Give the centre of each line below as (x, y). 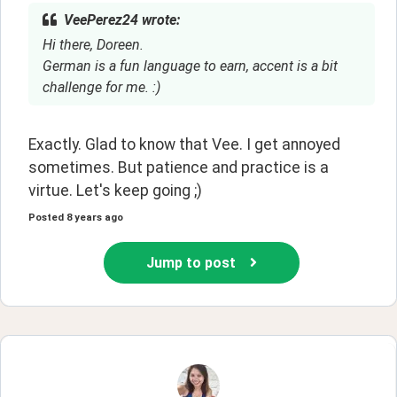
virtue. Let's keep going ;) (115, 190)
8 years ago (95, 218)
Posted (46, 218)
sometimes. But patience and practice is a (179, 167)
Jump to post (191, 262)
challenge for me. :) (101, 87)
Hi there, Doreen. (93, 44)
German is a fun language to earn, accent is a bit (190, 66)
